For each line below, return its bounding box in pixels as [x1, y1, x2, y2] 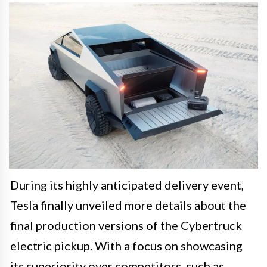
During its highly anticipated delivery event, [10, 177, 244, 192]
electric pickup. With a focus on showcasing [10, 238, 243, 253]
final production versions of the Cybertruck [10, 218, 242, 232]
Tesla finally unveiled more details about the [10, 197, 246, 212]
